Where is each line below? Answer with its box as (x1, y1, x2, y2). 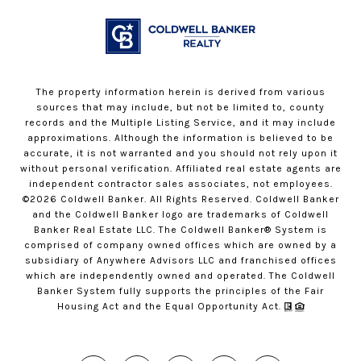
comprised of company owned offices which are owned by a (24, 239, 337, 251)
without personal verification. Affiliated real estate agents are (19, 162, 342, 174)
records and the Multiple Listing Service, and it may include (25, 116, 336, 128)
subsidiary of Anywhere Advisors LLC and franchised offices (24, 254, 337, 266)
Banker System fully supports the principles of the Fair (37, 284, 324, 297)
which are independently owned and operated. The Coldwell (26, 269, 335, 281)
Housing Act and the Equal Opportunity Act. (56, 300, 284, 312)
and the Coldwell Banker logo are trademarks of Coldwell (32, 208, 329, 220)
